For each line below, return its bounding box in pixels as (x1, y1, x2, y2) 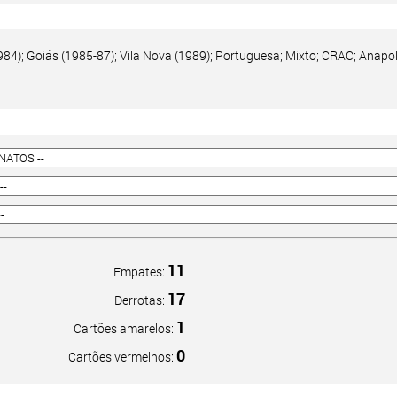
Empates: (113, 263, 167, 280)
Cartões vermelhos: (67, 348, 176, 365)
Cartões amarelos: (73, 320, 176, 337)
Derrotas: (113, 292, 167, 308)
